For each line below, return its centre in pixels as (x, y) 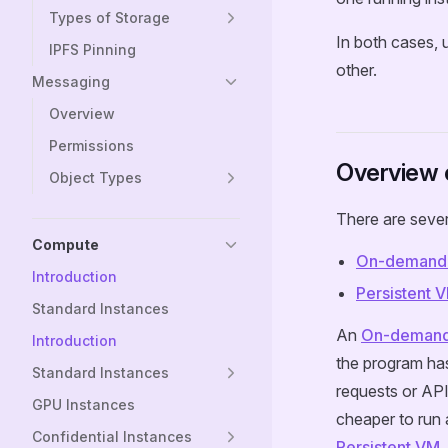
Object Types (95, 177)
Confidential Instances (112, 436)
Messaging (71, 81)
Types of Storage (109, 17)
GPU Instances (83, 404)
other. (356, 70)
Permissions (91, 145)
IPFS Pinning (92, 49)
